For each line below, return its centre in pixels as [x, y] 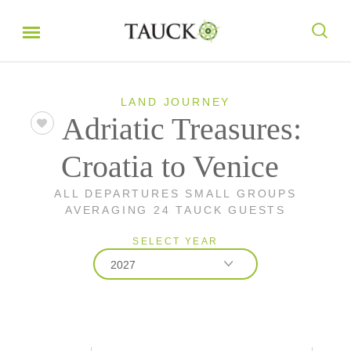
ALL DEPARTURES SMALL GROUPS [175, 194]
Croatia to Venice [170, 166]
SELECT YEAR [175, 241]
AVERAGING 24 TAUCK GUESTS [175, 210]
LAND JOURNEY [175, 102]
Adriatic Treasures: [181, 129]
